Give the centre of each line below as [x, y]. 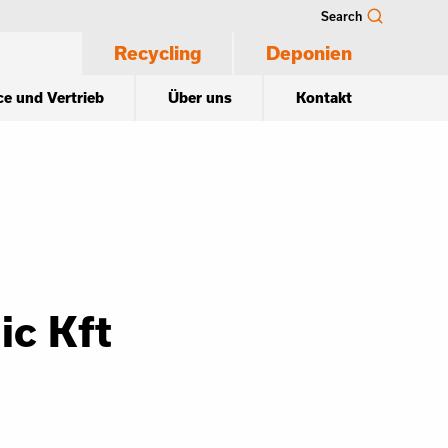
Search [341, 16]
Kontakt [324, 97]
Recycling [158, 53]
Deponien [309, 53]
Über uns [200, 97]
